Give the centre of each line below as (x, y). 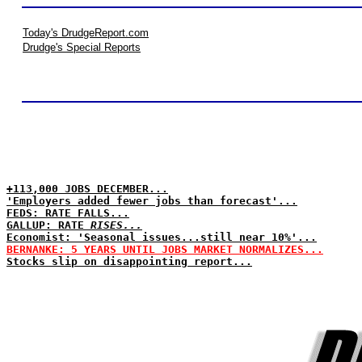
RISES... (116, 225)
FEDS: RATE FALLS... (68, 213)
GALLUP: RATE (48, 225)
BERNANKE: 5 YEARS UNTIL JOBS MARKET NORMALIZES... (165, 249)
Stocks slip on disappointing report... (129, 261)
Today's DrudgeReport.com (86, 33)
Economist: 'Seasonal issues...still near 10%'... (162, 237)
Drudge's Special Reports (82, 47)
